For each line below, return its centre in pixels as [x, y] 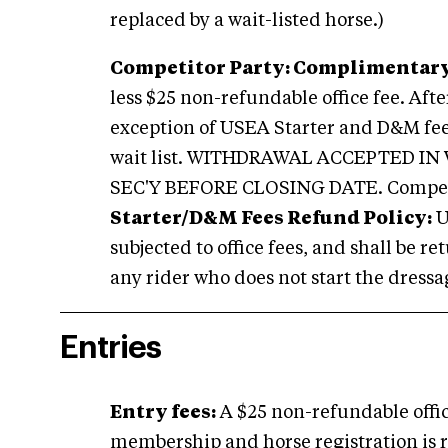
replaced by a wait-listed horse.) [247, 21]
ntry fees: [169, 413]
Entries [110, 348]
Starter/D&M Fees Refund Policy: [271, 219]
